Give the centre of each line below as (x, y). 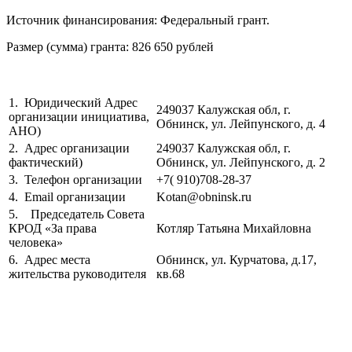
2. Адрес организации (69, 148)
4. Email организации (67, 197)
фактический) (46, 163)
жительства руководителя (77, 274)
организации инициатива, (79, 117)
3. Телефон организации (75, 180)
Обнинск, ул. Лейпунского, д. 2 (241, 163)
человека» (36, 243)
